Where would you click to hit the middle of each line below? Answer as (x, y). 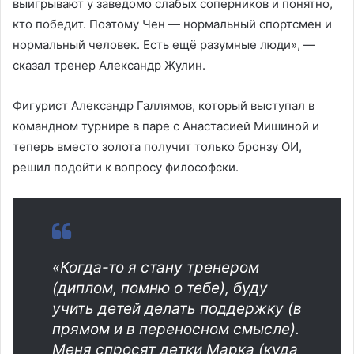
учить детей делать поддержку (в (177, 308)
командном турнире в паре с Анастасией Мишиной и (166, 126)
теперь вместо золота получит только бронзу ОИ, (157, 146)
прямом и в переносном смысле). (176, 329)
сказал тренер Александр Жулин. (109, 65)
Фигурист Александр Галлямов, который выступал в (164, 105)
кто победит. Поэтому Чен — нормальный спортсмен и (172, 24)
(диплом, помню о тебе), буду (160, 288)
